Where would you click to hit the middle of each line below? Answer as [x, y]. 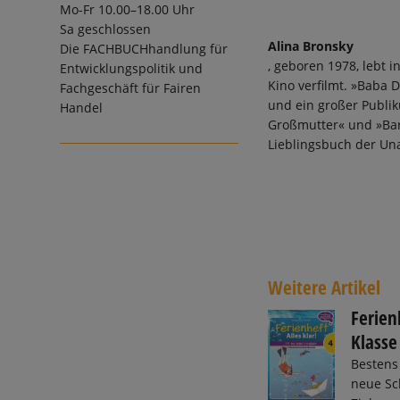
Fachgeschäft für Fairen [131, 88]
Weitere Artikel [325, 288]
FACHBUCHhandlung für [156, 49]
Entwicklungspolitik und [132, 69]
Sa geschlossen [106, 29]
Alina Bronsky [311, 46]
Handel [82, 108]
